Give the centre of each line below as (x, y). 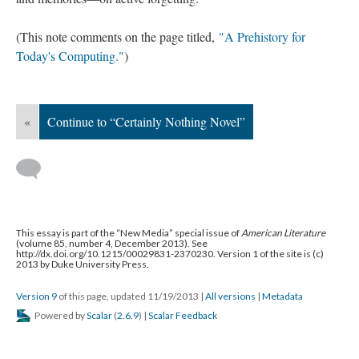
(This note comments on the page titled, (117, 36)
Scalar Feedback (183, 315)
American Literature (283, 233)
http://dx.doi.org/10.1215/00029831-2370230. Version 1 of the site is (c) (170, 254)
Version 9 (36, 296)
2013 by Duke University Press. (83, 264)
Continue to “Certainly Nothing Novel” (146, 121)
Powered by (60, 315)
